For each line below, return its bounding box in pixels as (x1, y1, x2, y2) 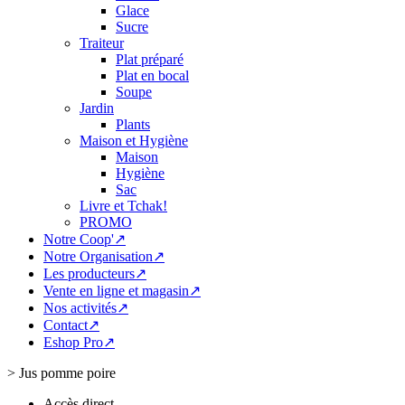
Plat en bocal (116, 68, 189, 83)
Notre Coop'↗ (43, 231, 126, 247)
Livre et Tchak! (80, 198, 167, 213)
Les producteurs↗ (43, 266, 146, 281)
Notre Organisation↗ (43, 249, 165, 264)
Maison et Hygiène (80, 133, 188, 148)
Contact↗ (43, 317, 99, 333)
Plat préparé (116, 52, 184, 67)
